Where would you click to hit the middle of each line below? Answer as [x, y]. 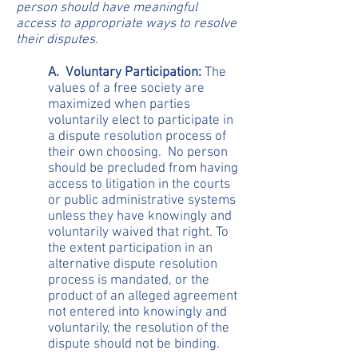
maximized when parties [119, 105]
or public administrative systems [142, 201]
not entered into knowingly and [137, 312]
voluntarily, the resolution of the [139, 328]
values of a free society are [126, 89]
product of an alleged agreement [143, 296]
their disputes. [57, 40]
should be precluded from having [143, 169]
